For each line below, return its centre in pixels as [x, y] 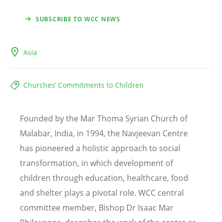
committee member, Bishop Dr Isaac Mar [97, 208]
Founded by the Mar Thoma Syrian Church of [104, 119]
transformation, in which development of [96, 163]
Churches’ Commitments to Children [83, 85]
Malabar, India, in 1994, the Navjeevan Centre [104, 134]
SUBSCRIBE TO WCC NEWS [78, 19]
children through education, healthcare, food [104, 178]
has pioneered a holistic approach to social [100, 148]
